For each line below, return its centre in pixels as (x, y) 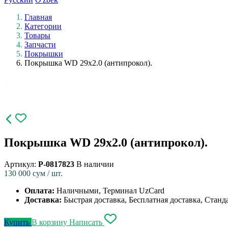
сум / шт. (48, 173)
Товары (37, 35)
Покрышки (44, 53)
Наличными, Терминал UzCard (110, 190)
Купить (18, 222)
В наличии (95, 164)
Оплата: (40, 190)
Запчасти (40, 44)
